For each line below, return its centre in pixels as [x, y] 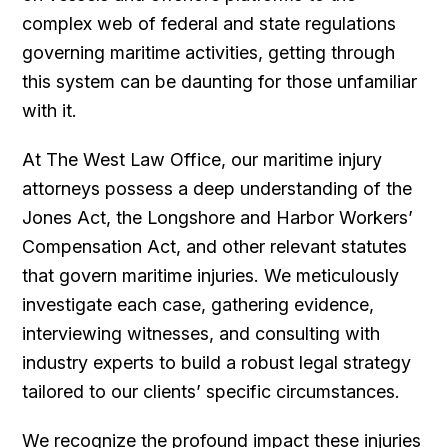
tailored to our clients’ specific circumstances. [211, 391]
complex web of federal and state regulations [209, 23]
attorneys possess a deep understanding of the [217, 188]
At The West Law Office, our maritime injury [202, 159]
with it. [50, 110]
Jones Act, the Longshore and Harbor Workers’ [218, 217]
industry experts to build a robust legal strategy [217, 362]
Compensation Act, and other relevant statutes [215, 246]
